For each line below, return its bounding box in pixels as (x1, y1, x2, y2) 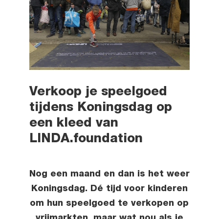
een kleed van (29, 117, 118, 131)
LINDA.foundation (29, 133, 143, 146)
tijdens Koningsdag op (29, 102, 172, 115)
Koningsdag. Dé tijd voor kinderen (31, 185, 188, 194)
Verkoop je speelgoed (29, 86, 167, 99)
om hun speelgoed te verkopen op (30, 199, 189, 209)
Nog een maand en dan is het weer (29, 170, 190, 179)
